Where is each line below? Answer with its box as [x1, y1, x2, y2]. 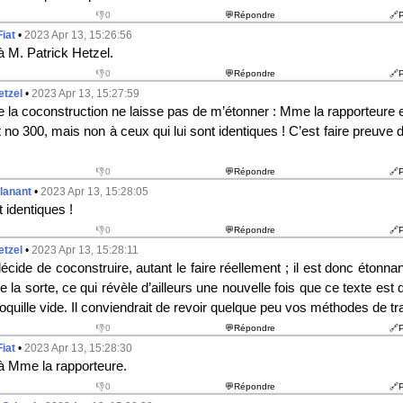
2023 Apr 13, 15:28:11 [31, 244, 139, 256]
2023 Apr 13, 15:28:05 [40, 185, 148, 198]
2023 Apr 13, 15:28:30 [23, 342, 132, 354]
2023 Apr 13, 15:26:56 [23, 29, 132, 41]
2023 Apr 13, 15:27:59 [31, 87, 139, 100]
